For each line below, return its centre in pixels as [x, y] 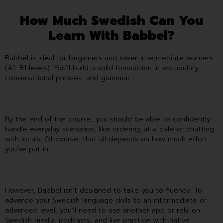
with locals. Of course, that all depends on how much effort [106, 139]
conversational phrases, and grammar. [69, 78]
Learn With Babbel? [111, 36]
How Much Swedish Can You [111, 21]
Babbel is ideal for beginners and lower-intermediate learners [109, 58]
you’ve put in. [29, 149]
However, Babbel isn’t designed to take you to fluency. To [104, 190]
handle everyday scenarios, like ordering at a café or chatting [110, 129]
